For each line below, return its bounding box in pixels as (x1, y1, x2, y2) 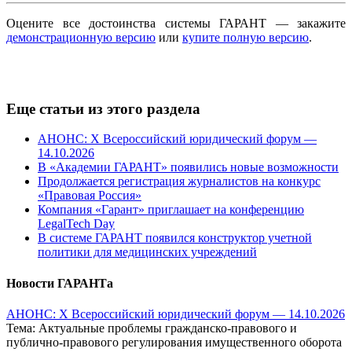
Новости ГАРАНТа (6, 276, 113, 290)
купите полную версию (182, 30, 309, 44)
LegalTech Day (38, 217, 115, 231)
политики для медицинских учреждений (38, 245, 257, 259)
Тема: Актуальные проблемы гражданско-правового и (6, 321, 297, 335)
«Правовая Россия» (38, 189, 141, 203)
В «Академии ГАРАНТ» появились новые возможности (38, 160, 339, 174)
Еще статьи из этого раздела (6, 100, 200, 117)
